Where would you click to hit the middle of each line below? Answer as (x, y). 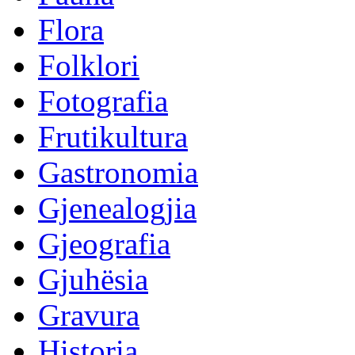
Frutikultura (113, 137)
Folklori (89, 65)
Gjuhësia (93, 279)
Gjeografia (104, 244)
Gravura (89, 315)
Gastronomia (118, 172)
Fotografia (103, 101)
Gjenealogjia (117, 208)
